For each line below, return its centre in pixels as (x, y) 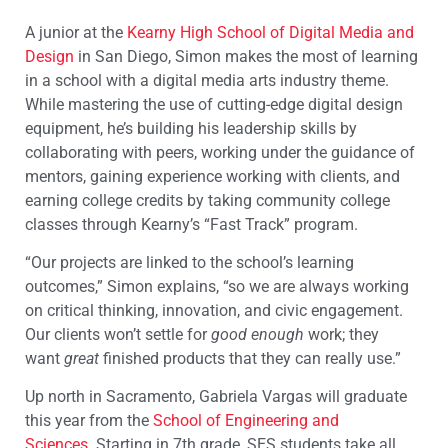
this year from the (89, 421)
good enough (257, 334)
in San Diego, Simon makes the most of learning (246, 56)
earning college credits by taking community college (207, 200)
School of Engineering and (246, 421)
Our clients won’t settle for (118, 334)
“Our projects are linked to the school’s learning (189, 262)
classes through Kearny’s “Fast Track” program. (191, 224)
